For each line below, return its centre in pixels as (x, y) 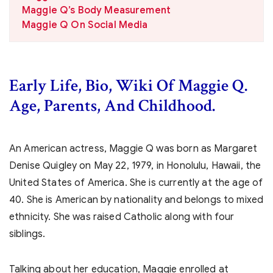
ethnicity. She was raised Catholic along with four (122, 217)
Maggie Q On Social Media (85, 25)
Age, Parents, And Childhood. (112, 106)
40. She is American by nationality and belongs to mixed (136, 200)
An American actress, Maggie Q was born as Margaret (133, 149)
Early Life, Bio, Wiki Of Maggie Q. (128, 86)
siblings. (27, 234)
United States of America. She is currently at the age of (136, 183)
